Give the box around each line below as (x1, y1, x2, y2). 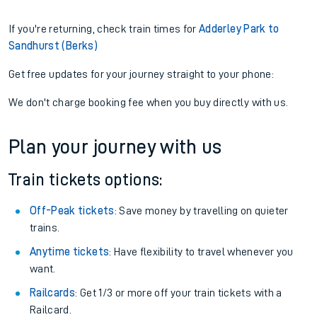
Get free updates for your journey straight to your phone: (8, 69, 274, 80)
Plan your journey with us (8, 137, 222, 157)
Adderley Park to (199, 23, 279, 35)
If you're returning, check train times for (8, 23, 200, 35)
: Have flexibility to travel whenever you (109, 246, 294, 258)
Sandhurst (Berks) (8, 40, 98, 52)
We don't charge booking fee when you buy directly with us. (8, 97, 289, 108)
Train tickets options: (8, 171, 163, 188)
